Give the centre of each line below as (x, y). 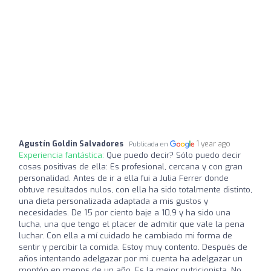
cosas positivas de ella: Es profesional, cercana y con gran (131, 166)
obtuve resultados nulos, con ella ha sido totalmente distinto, (135, 189)
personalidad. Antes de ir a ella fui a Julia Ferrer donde (124, 178)
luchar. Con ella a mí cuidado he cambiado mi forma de (126, 235)
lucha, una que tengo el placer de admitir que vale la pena (132, 224)
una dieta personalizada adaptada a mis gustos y (113, 201)
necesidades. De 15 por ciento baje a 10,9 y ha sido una (125, 212)
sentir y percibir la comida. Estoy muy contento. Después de (133, 247)
